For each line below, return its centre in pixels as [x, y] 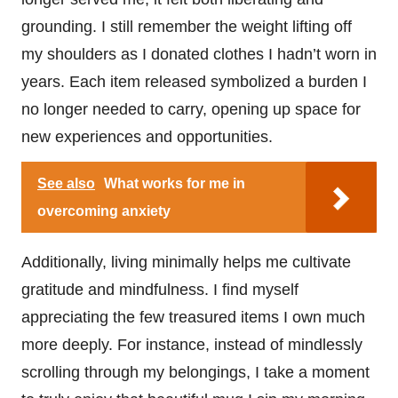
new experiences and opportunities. [147, 136]
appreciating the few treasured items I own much [193, 317]
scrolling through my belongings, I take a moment [195, 372]
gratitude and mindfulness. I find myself [160, 289]
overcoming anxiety [104, 211]
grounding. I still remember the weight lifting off [187, 26]
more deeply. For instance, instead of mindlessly [192, 344]
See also [66, 183]
